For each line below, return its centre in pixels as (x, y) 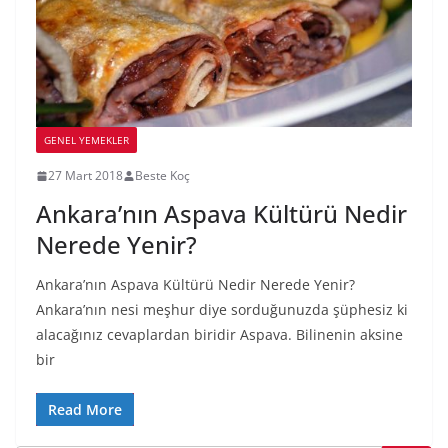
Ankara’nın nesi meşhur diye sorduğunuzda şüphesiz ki (222, 310)
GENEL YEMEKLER (86, 140)
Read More (85, 410)
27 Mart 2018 (85, 176)
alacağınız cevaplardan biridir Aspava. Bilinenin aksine (219, 335)
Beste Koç (162, 176)
